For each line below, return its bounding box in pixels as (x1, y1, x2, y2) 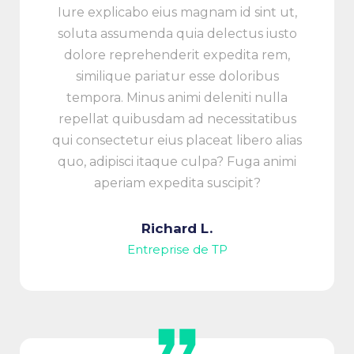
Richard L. (141, 220, 213, 236)
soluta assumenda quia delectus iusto (57, 25, 297, 41)
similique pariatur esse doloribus (75, 68, 279, 84)
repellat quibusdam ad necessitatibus (58, 111, 296, 126)
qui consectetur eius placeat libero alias (52, 132, 302, 148)
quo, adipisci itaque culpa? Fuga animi (58, 153, 296, 169)
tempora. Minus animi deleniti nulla (66, 89, 288, 105)
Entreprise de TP (126, 241, 228, 257)
